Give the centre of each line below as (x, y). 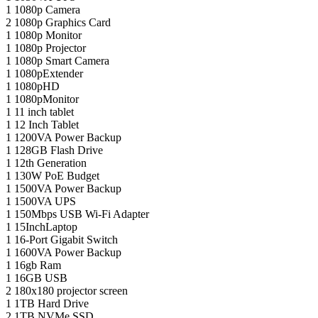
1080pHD (37, 86)
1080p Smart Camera (62, 60)
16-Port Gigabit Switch (66, 239)
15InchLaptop (46, 226)
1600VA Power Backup (68, 252)
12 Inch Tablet (46, 124)
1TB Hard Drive (51, 303)
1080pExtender (49, 73)
